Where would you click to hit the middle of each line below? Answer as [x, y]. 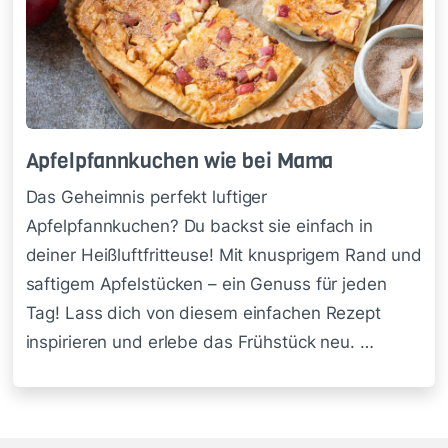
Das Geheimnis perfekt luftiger [146, 197]
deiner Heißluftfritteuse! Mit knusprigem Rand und [224, 255]
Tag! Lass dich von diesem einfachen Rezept [203, 313]
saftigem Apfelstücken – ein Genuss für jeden [206, 284]
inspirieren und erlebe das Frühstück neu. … [199, 342]
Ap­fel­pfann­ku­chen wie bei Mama [179, 160]
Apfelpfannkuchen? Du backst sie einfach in [199, 226]
